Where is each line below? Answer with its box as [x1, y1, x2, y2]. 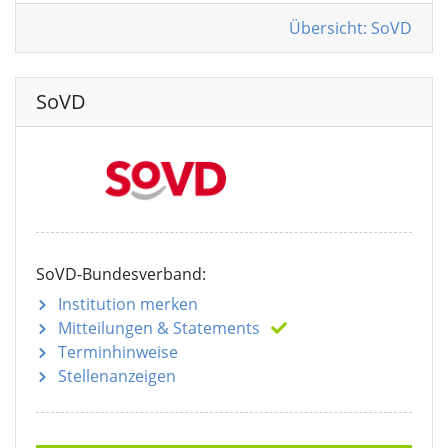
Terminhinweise [58, 340, 178, 363]
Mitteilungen [58, 316, 153, 339]
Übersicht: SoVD [289, 17, 412, 40]
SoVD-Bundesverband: [36, 262, 206, 285]
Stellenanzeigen [58, 364, 176, 387]
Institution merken [58, 292, 198, 315]
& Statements [153, 316, 260, 339]
